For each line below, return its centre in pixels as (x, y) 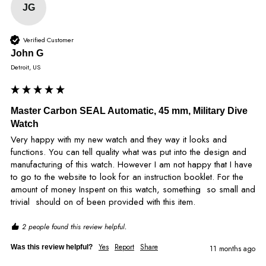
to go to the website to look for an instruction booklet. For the (127, 177)
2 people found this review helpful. (74, 227)
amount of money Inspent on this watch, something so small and (133, 190)
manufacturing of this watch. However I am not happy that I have (132, 165)
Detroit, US (26, 67)
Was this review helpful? (52, 247)
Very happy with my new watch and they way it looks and (119, 140)
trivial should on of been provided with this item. (103, 202)
